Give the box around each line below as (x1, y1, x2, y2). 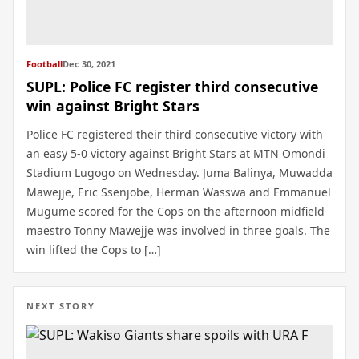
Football (26, 57, 63, 70)
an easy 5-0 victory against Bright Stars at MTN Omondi (26, 145, 325, 161)
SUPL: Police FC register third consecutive (26, 76, 318, 96)
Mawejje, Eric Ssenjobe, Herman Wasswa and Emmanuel (26, 184, 331, 200)
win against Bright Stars (26, 95, 200, 115)
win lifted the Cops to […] (26, 241, 161, 257)
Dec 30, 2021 (63, 57, 115, 70)
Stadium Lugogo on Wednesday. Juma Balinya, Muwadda (26, 164, 333, 180)
